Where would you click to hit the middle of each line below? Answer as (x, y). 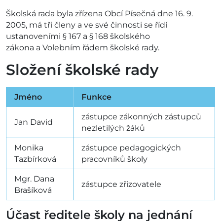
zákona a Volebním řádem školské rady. (83, 48)
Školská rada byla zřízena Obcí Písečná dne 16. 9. (99, 14)
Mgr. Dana (34, 179)
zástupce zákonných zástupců (141, 117)
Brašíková (33, 190)
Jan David (34, 122)
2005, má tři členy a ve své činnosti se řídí (87, 25)
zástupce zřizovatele (121, 184)
